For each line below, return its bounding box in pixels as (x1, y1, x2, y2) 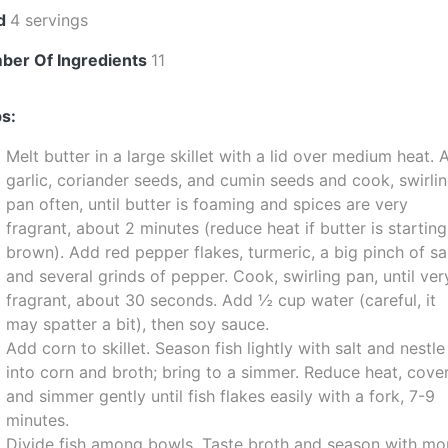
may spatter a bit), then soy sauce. (6, 314, 270, 334)
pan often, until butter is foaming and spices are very (6, 194, 409, 214)
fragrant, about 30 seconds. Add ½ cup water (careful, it (6, 290, 437, 310)
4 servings (10, 10, 89, 30)
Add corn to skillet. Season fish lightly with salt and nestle (6, 338, 446, 358)
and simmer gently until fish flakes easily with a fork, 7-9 (6, 386, 436, 406)
